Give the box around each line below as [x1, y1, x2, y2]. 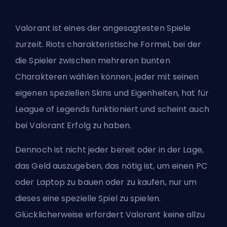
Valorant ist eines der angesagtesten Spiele [15, 22, 191, 34]
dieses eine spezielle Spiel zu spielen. [15, 192, 161, 204]
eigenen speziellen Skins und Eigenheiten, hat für [15, 87, 209, 99]
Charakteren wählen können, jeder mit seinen [15, 70, 199, 83]
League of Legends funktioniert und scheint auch [15, 103, 209, 115]
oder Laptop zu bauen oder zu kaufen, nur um [15, 176, 197, 188]
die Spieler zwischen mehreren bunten [15, 54, 170, 66]
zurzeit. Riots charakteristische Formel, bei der [15, 38, 201, 50]
